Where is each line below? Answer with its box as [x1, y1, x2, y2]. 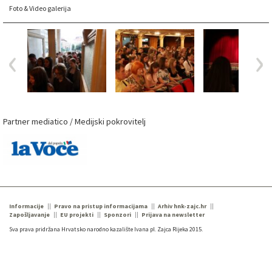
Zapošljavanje [9, 211, 50, 219]
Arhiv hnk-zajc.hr [158, 202, 206, 211]
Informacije [9, 202, 44, 211]
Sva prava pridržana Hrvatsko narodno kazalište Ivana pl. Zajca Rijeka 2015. [9, 225, 203, 234]
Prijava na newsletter [141, 211, 205, 219]
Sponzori [104, 211, 131, 219]
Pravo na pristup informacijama [54, 202, 148, 211]
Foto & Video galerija [9, 4, 71, 13]
